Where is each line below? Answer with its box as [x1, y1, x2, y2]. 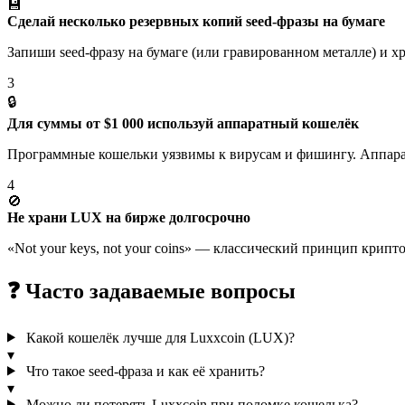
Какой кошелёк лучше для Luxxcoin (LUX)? [25, 329, 295, 345]
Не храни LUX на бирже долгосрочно [7, 209, 250, 225]
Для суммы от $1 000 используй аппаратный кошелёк [7, 115, 359, 131]
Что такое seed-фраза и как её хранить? [25, 363, 265, 379]
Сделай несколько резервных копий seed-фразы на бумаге [7, 13, 385, 29]
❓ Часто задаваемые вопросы [7, 278, 296, 303]
